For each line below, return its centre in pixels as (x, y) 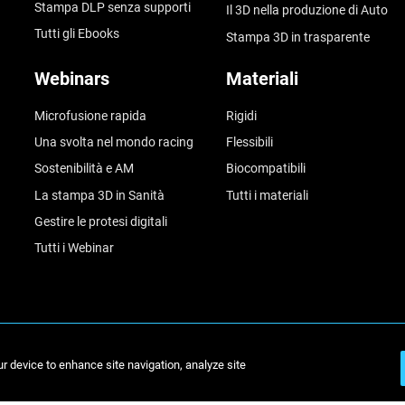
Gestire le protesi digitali (100, 221)
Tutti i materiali (267, 195)
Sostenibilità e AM (84, 169)
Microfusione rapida (90, 115)
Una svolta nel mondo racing (113, 141)
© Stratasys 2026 (294, 366)
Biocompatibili (265, 169)
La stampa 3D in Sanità (99, 195)
